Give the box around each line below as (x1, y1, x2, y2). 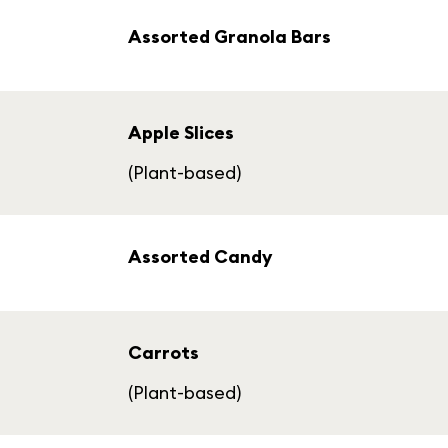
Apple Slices (128, 121, 234, 144)
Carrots (128, 341, 199, 364)
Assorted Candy (128, 245, 272, 268)
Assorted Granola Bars (128, 25, 331, 48)
